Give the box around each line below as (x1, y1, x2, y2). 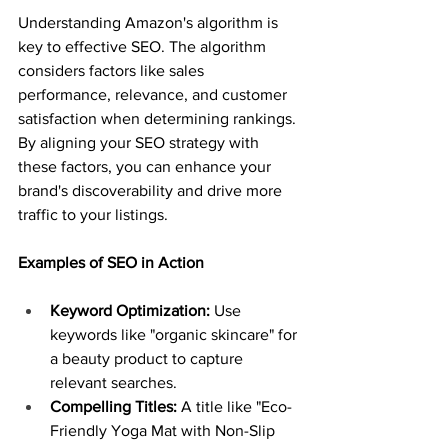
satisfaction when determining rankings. (18, 109, 300, 127)
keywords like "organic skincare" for (50, 325, 301, 343)
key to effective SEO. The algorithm (18, 37, 270, 55)
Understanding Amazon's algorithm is (18, 13, 282, 31)
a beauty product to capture (50, 349, 247, 367)
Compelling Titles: (50, 397, 177, 415)
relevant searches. (50, 373, 177, 391)
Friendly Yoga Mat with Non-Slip (50, 421, 279, 439)
